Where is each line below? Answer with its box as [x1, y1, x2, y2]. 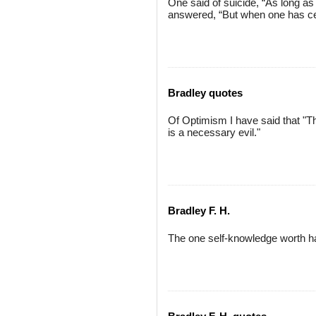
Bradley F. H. [168, 205, 230, 217]
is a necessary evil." [168, 126, 260, 138]
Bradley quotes [168, 87, 243, 99]
